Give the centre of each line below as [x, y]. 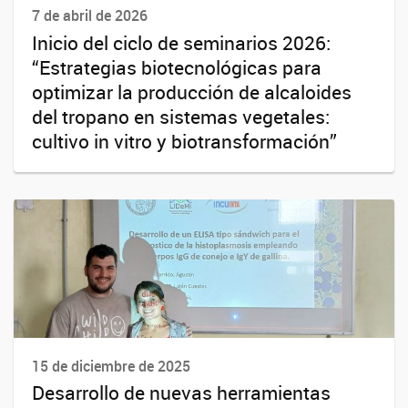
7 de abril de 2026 [90, 16]
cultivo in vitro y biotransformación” [184, 141]
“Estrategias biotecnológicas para [177, 67]
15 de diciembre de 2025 [111, 366]
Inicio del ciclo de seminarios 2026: [181, 42]
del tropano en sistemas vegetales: [181, 116]
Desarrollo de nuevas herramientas [181, 392]
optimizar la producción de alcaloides [192, 92]
